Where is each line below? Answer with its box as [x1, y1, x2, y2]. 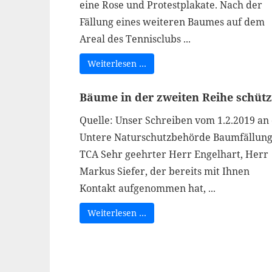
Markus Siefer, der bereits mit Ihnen [79, 165, 250, 178]
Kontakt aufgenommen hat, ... [79, 182, 216, 195]
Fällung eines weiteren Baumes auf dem [79, 15, 265, 29]
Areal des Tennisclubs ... [79, 32, 191, 46]
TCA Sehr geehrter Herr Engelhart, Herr [79, 148, 268, 161]
